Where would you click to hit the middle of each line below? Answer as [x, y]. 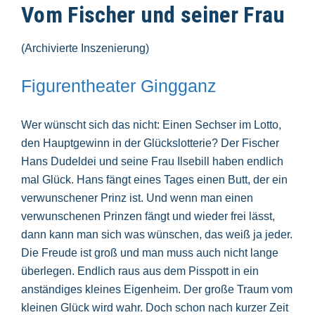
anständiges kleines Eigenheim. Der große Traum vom [157, 289]
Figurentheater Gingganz [119, 85]
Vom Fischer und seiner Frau [153, 15]
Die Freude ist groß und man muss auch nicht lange [150, 252]
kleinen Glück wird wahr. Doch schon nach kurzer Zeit [155, 307]
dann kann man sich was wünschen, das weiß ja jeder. [157, 234]
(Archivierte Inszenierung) [85, 48]
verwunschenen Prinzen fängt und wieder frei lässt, [148, 216]
